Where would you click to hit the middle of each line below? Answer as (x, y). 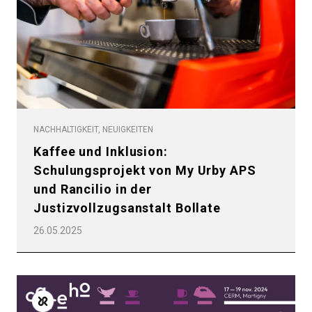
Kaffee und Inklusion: (101, 151)
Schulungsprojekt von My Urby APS (145, 170)
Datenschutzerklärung (71, 70)
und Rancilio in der (93, 189)
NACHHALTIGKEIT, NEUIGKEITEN (93, 129)
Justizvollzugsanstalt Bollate (127, 208)
